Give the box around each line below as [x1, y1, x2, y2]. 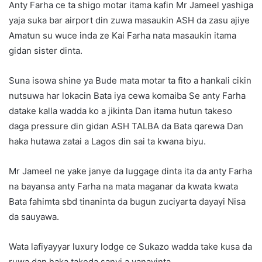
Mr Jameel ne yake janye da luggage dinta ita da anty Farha [9, 166, 252, 177]
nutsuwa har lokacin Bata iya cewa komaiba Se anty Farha [9, 90, 246, 102]
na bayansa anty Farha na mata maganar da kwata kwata [9, 181, 238, 192]
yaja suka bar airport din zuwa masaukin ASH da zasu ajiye [9, 15, 250, 26]
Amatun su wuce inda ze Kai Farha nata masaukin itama [9, 30, 236, 42]
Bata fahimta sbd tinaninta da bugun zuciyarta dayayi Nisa [9, 196, 246, 208]
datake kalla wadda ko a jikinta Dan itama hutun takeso [9, 105, 232, 117]
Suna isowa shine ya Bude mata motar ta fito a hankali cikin [9, 75, 251, 87]
